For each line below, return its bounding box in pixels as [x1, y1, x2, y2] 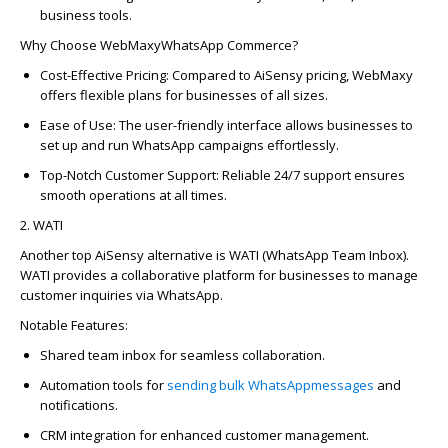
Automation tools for [40, 375, 167, 394]
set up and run [40, 135, 132, 154]
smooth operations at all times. [40, 185, 227, 204]
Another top [20, 245, 95, 264]
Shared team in [40, 345, 133, 364]
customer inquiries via [20, 285, 157, 304]
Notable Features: [20, 315, 128, 334]
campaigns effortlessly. [195, 135, 339, 154]
